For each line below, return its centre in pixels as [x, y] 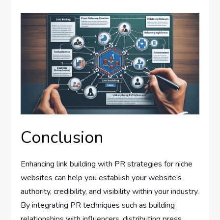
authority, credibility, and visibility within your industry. [110, 192]
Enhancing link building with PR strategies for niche [107, 164]
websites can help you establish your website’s [101, 178]
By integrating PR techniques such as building [98, 206]
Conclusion [62, 138]
